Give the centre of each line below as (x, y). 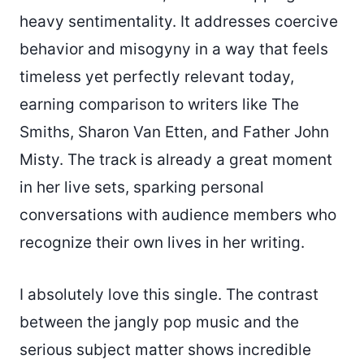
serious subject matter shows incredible (165, 349)
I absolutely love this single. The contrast (169, 294)
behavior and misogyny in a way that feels (174, 49)
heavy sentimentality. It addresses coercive (179, 21)
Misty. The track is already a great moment (176, 159)
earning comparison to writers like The (159, 104)
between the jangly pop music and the (159, 322)
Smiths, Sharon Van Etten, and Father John (174, 132)
